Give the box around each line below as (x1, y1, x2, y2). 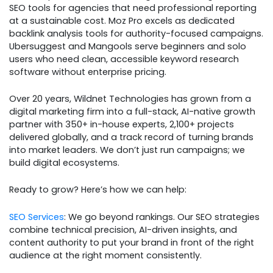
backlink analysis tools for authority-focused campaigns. (9, 27, 263, 40)
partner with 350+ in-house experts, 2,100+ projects (9, 118, 234, 130)
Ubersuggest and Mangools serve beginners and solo (9, 40, 246, 52)
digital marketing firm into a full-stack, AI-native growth (9, 105, 255, 118)
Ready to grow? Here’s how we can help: (9, 183, 186, 196)
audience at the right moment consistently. (9, 249, 202, 261)
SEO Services (9, 210, 64, 223)
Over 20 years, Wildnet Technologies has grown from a (9, 92, 251, 105)
